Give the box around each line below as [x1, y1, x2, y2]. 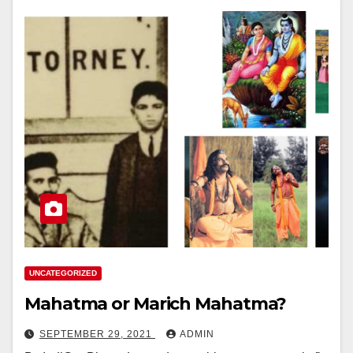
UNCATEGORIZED [29, 269, 97, 277]
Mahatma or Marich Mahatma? [24, 293, 287, 314]
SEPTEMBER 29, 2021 [39, 329, 155, 340]
